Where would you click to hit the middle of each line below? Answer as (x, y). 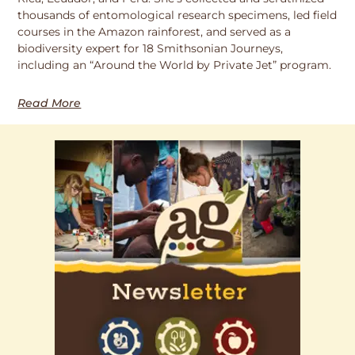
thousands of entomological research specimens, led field (177, 15)
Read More (50, 103)
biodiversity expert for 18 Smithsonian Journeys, (151, 49)
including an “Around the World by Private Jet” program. (175, 65)
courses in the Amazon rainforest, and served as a (155, 32)
